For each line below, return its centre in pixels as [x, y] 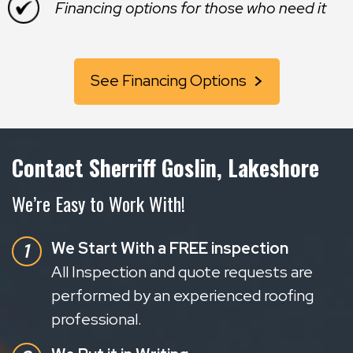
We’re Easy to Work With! [98, 203]
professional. [97, 319]
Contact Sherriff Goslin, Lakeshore [165, 167]
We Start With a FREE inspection [170, 248]
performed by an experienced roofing [182, 295]
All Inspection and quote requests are [182, 271]
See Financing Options [168, 80]
